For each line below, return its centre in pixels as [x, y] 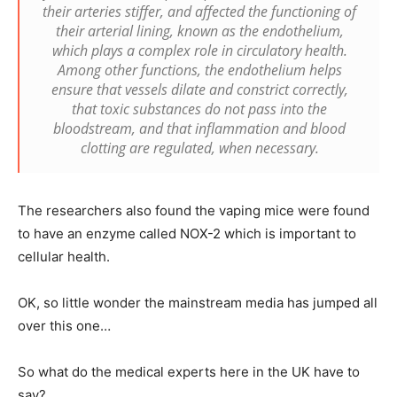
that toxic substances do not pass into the [199, 109]
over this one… [64, 325]
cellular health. [64, 256]
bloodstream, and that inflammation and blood [199, 128]
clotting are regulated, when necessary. [199, 148]
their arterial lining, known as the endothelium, [199, 31]
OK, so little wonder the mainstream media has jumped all [198, 302]
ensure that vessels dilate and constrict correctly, [199, 89]
